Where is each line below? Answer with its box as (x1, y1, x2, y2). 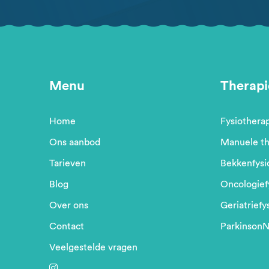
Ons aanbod (49, 137, 100, 148)
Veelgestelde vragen (49, 242, 138, 253)
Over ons (49, 200, 88, 211)
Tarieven (49, 158, 86, 169)
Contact (49, 221, 84, 232)
